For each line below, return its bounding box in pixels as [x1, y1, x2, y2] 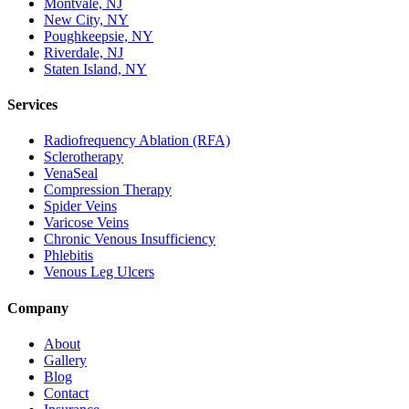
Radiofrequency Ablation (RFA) [44, 132, 230, 149]
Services [7, 97, 58, 113]
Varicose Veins [44, 215, 129, 231]
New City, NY [44, 11, 129, 27]
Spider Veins [44, 198, 117, 215]
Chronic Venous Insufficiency [44, 231, 215, 247]
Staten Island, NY [44, 60, 147, 77]
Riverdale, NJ [44, 44, 123, 60]
